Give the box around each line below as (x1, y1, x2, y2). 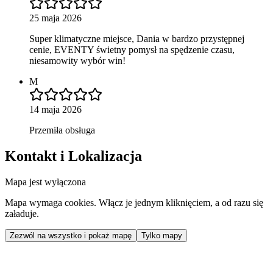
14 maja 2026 (29, 104, 82, 115)
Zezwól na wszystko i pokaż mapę (10, 231, 132, 241)
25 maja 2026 (29, 13, 82, 24)
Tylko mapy (141, 231, 182, 241)
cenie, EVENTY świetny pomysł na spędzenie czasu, (29, 44, 235, 55)
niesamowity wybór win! (29, 55, 126, 66)
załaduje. (5, 208, 39, 219)
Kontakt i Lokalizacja (5, 148, 142, 165)
